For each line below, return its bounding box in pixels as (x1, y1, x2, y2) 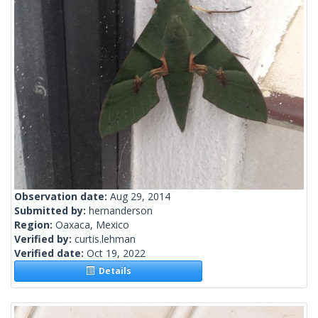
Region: (14, 218, 55, 232)
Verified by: (14, 232, 75, 246)
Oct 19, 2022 (87, 246, 146, 261)
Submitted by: (14, 204, 89, 218)
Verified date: (14, 246, 87, 261)
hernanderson (89, 204, 153, 218)
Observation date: (14, 190, 110, 204)
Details (94, 265, 131, 278)
